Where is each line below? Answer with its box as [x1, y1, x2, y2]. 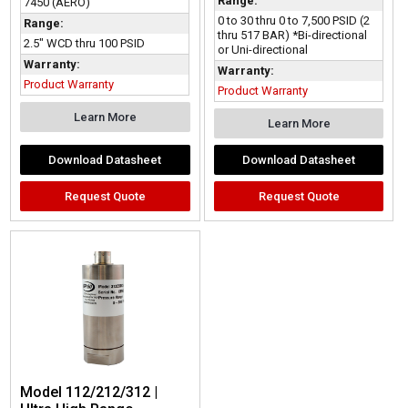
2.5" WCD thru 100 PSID [24, 36, 146, 51]
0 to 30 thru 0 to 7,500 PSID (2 [217, 13, 370, 27]
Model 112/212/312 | [20, 383, 158, 402]
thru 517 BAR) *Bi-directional [217, 27, 367, 42]
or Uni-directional [217, 42, 308, 56]
